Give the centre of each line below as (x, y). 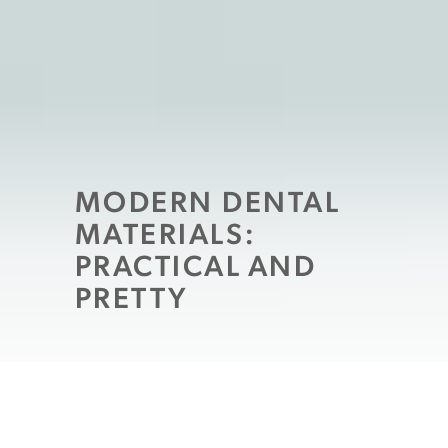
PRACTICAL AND (195, 264)
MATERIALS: (165, 232)
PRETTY (131, 296)
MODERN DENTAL (207, 200)
